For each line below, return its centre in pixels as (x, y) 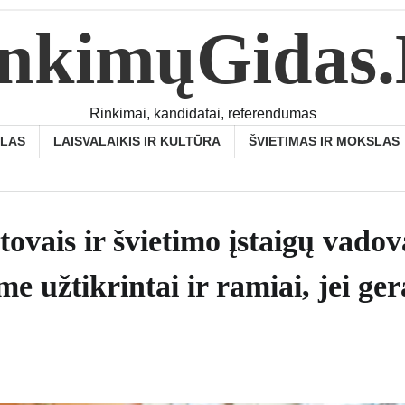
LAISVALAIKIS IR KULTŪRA (137, 141)
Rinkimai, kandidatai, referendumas (202, 113)
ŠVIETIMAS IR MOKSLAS (324, 141)
